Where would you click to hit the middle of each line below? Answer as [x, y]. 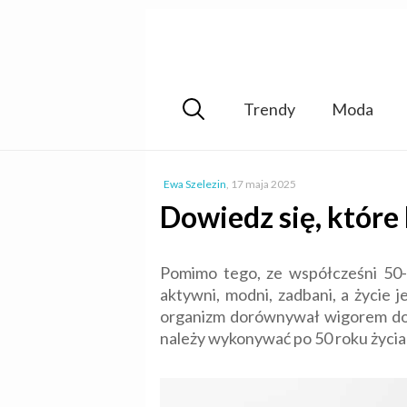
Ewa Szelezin [195, 184]
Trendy [269, 109]
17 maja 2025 [263, 184]
